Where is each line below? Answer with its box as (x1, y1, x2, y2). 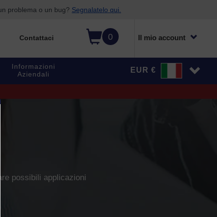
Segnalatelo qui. (72, 6, 121, 14)
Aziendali (17, 70, 49, 78)
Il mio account (138, 33, 186, 42)
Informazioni (11, 62, 55, 70)
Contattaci (19, 34, 54, 42)
